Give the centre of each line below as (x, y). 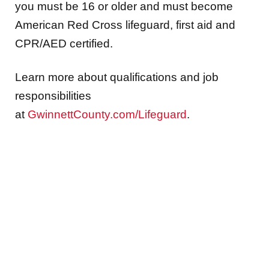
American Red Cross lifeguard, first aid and (125, 25)
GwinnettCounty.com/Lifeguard (107, 114)
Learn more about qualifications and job (117, 77)
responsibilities (53, 95)
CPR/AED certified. (64, 44)
